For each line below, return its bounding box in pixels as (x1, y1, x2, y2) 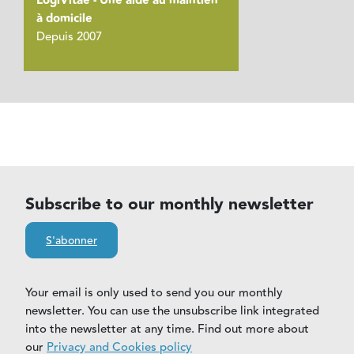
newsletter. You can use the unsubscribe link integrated (25, 302, 319, 321)
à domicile (36, 9, 93, 28)
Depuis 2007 (36, 27, 103, 46)
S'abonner (46, 232, 97, 250)
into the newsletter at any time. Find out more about (25, 320, 309, 339)
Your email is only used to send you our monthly (25, 284, 283, 303)
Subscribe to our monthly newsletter (25, 191, 314, 218)
